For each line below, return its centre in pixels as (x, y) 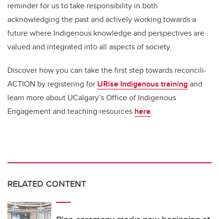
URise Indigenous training (142, 84)
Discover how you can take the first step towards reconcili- (107, 70)
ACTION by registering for (52, 84)
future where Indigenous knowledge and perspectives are (106, 33)
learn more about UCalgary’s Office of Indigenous (92, 98)
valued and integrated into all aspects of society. (90, 47)
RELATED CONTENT (47, 184)
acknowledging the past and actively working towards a (102, 20)
